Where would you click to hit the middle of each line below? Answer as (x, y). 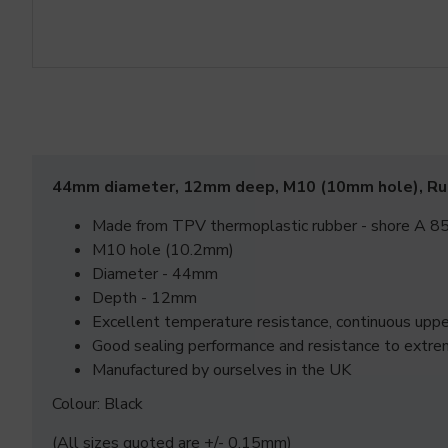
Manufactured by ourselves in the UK (221, 370)
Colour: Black (97, 404)
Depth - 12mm (144, 298)
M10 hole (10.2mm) (163, 250)
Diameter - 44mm (155, 274)
